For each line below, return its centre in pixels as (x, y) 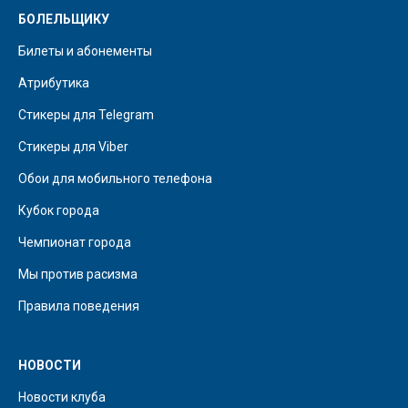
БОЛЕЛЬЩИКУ (64, 20)
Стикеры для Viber (73, 147)
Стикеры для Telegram (86, 115)
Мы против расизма (78, 275)
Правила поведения (79, 306)
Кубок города (59, 211)
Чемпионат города (75, 243)
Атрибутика (54, 83)
